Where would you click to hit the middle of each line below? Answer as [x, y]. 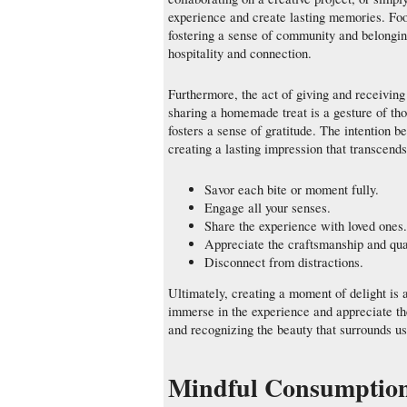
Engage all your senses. [268, 207]
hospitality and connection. [240, 54]
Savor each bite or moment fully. [292, 189]
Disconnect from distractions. [284, 262]
